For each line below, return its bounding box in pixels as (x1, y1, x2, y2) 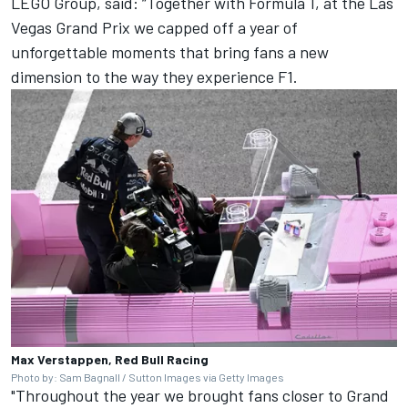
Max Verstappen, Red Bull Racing (11, 351, 209, 367)
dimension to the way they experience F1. (11, 66, 298, 87)
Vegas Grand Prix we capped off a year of (11, 17, 298, 38)
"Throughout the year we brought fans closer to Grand (11, 384, 389, 405)
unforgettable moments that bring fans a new (11, 42, 329, 63)
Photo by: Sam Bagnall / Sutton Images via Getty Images (11, 370, 284, 383)
